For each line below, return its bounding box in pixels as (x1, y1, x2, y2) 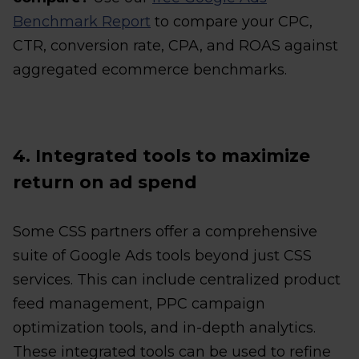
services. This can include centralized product (13, 271, 341, 288)
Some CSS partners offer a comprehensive (13, 223, 317, 240)
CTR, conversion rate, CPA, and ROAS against (13, 37, 338, 54)
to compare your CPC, (151, 13, 313, 30)
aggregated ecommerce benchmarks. (13, 61, 287, 79)
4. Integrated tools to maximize (13, 145, 310, 167)
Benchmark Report (13, 13, 151, 30)
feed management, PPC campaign (13, 295, 265, 313)
